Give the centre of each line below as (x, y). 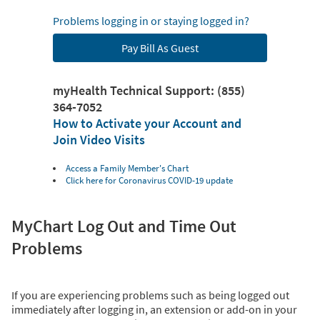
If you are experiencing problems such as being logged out (150, 295)
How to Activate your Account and (147, 124)
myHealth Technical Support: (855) (149, 91)
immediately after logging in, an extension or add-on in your (154, 310)
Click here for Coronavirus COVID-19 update (149, 181)
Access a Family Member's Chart (127, 169)
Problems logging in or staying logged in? (151, 21)
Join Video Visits (99, 140)
